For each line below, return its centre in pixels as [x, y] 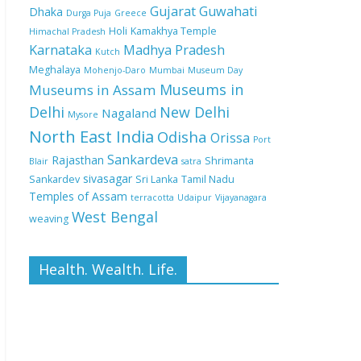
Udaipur [195, 197]
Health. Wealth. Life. [108, 269]
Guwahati [228, 11]
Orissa [230, 138]
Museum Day [215, 70]
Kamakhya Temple [174, 31]
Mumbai [167, 70]
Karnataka [60, 50]
